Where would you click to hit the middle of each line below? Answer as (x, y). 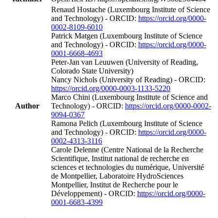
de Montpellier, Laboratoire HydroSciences (117, 176)
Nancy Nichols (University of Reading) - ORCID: (128, 79)
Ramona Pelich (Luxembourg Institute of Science (127, 123)
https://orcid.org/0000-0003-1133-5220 (111, 88)
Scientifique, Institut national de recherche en (120, 158)
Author (27, 106)
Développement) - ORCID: (94, 193)
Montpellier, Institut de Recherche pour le (115, 184)
